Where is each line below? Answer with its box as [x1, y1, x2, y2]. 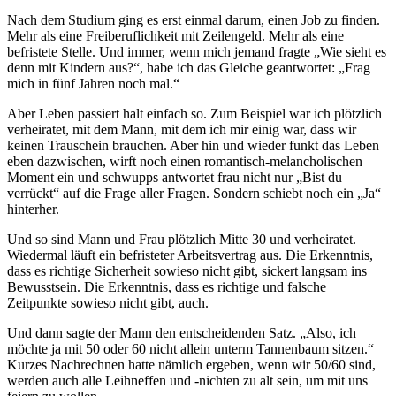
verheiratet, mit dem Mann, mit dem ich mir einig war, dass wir [7, 122, 356, 137]
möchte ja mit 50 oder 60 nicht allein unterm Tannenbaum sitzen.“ [7, 341, 374, 356]
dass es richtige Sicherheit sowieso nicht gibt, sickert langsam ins [7, 263, 367, 278]
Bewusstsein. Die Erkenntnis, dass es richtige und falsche [7, 279, 326, 294]
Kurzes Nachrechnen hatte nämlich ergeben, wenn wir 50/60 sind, [7, 357, 376, 372]
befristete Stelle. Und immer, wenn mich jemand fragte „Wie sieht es [7, 44, 386, 59]
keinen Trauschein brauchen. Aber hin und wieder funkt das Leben [7, 138, 379, 153]
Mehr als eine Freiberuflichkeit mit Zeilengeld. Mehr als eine [7, 28, 344, 43]
